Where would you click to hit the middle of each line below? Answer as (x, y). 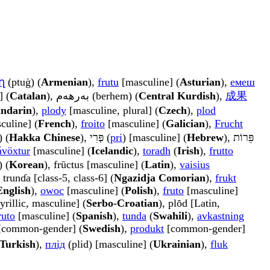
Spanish (94, 216)
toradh (157, 151)
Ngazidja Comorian (160, 178)
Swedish (102, 229)
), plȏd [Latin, (189, 203)
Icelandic (112, 151)
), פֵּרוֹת (228, 138)
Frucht (229, 124)
